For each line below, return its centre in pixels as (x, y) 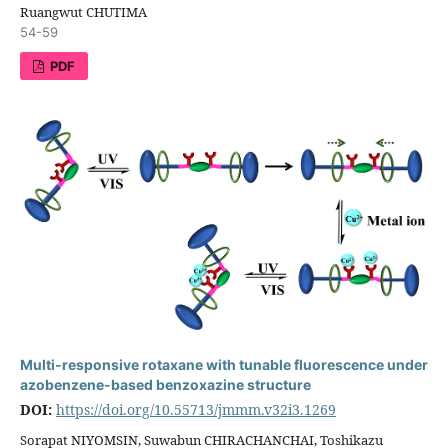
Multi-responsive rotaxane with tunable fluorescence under (223, 365)
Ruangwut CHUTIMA (83, 11)
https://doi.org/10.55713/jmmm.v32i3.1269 (195, 410)
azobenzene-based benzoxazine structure (165, 385)
